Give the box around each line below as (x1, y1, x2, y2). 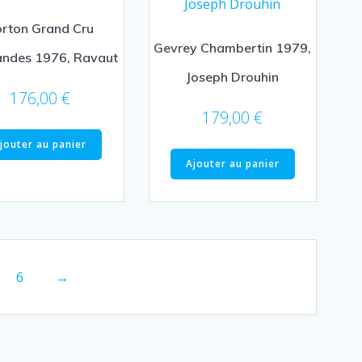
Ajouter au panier (185, 156, 280, 170)
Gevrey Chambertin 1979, (154, 39, 312, 56)
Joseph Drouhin (186, 68, 280, 85)
